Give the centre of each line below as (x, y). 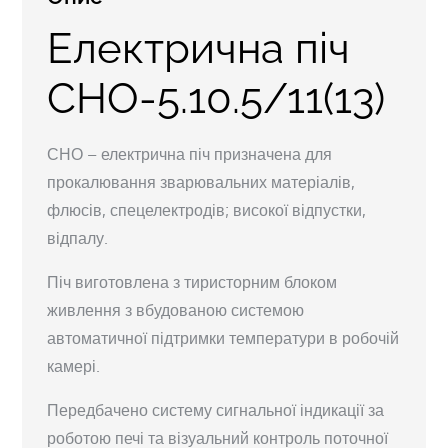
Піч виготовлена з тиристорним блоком (192, 281)
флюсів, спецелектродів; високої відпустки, (207, 209)
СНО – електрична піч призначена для (190, 153)
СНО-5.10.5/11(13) (216, 98)
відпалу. (78, 237)
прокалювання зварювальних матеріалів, (201, 181)
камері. (74, 365)
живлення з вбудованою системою (176, 309)
